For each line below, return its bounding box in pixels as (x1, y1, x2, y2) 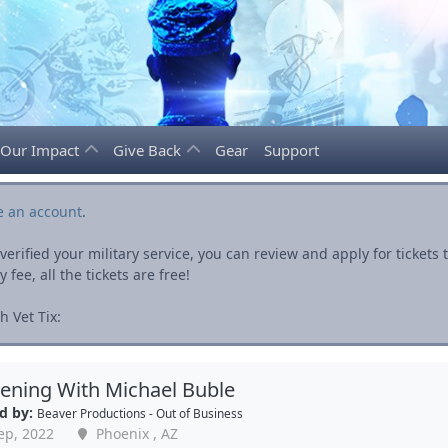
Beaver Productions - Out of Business (36, 405, 243, 421)
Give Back (113, 140, 185, 160)
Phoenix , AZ (91, 424, 178, 443)
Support (264, 140, 319, 160)
